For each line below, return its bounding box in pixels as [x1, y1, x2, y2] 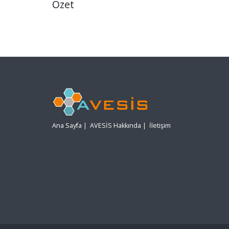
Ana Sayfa [52, 121, 82, 130]
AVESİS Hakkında [90, 121, 141, 130]
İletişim [149, 121, 171, 130]
